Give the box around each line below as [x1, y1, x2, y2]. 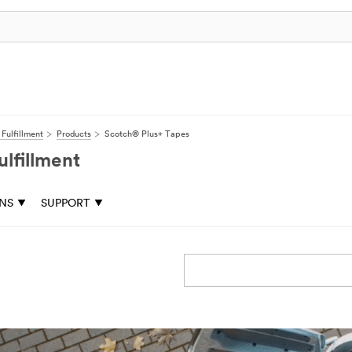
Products [57, 130, 91, 139]
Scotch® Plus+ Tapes [104, 130, 189, 139]
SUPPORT [41, 198, 90, 210]
